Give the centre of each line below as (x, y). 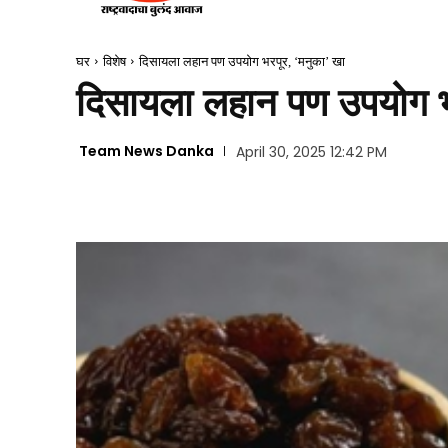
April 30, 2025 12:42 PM (311, 152)
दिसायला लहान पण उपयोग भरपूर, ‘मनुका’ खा (242, 61)
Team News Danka (146, 151)
